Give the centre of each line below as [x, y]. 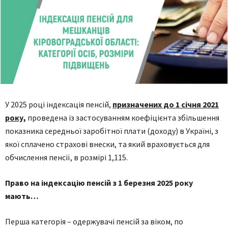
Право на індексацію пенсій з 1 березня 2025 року [99, 183]
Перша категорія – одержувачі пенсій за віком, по [94, 221]
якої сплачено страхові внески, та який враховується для [107, 144]
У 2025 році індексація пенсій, [59, 104]
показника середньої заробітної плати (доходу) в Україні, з [112, 131]
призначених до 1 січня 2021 [166, 104]
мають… [22, 196]
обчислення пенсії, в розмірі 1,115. [66, 157]
